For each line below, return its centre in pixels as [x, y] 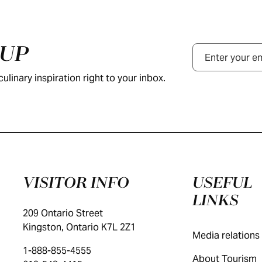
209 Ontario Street [63, 213]
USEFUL [222, 183]
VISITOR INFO [76, 183]
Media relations [226, 235]
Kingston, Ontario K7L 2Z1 [79, 227]
